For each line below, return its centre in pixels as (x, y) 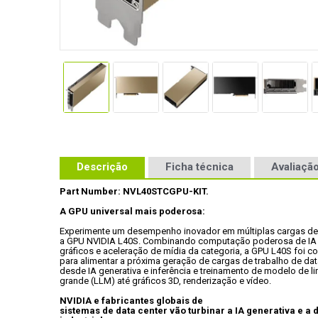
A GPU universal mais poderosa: (132, 211)
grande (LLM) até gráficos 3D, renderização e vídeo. (165, 281)
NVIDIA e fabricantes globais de (131, 301)
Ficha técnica (199, 166)
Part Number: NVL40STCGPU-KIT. (134, 191)
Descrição (102, 166)
